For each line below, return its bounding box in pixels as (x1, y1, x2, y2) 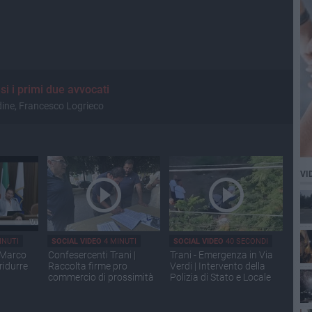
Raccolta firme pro (48, 260, 127, 272)
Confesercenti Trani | (48, 249, 136, 261)
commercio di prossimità (48, 272, 154, 283)
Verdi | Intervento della (170, 260, 266, 272)
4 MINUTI (102, 237, 136, 247)
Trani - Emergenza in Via (170, 249, 274, 261)
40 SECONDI (224, 237, 269, 247)
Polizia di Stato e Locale (170, 272, 272, 283)
